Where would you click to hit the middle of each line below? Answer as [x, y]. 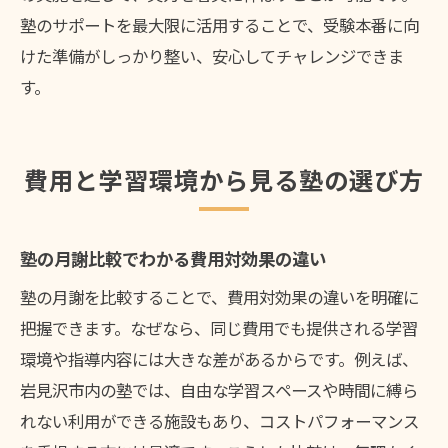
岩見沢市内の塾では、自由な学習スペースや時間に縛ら [219, 390]
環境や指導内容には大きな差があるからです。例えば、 [219, 359]
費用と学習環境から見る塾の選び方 [224, 180]
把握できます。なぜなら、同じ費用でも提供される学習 [219, 328]
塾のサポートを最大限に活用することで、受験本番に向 [219, 25]
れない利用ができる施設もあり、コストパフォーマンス [219, 421]
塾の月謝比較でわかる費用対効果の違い [173, 259]
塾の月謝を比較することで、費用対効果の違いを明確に [219, 297]
